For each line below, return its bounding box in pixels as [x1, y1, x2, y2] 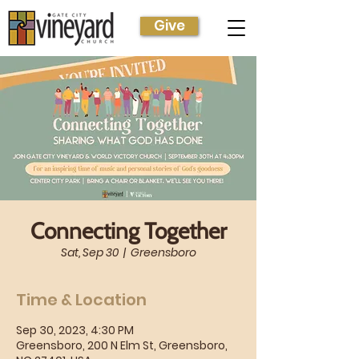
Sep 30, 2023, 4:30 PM [16, 322, 134, 338]
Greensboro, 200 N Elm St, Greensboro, [16, 337, 228, 353]
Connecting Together [30, 217, 227, 244]
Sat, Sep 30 [60, 244, 119, 260]
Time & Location [16, 288, 147, 311]
